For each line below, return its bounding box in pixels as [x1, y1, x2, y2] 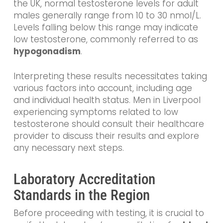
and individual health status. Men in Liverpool [13, 94, 201, 106]
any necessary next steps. [13, 141, 124, 154]
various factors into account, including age [13, 82, 192, 94]
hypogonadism [13, 45, 81, 58]
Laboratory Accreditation [13, 171, 155, 188]
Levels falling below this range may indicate [13, 21, 198, 34]
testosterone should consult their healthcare [13, 117, 204, 130]
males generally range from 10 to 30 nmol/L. [13, 9, 201, 22]
